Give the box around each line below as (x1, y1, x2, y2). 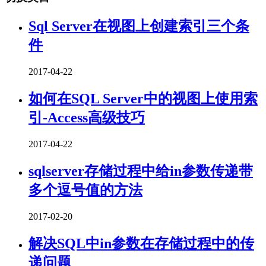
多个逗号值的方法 (28, 182, 142, 198)
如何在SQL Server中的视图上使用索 (28, 91, 258, 107)
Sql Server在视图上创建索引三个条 (28, 18, 249, 34)
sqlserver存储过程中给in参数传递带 (28, 163, 253, 179)
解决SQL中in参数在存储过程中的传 (28, 235, 254, 251)
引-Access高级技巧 (28, 110, 145, 126)
